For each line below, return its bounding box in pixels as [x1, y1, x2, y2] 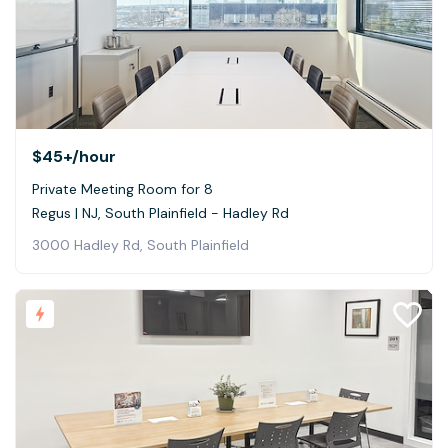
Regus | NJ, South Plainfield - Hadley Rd [32, 203, 289, 222]
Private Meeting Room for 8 [32, 179, 213, 198]
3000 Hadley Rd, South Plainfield [32, 235, 249, 254]
